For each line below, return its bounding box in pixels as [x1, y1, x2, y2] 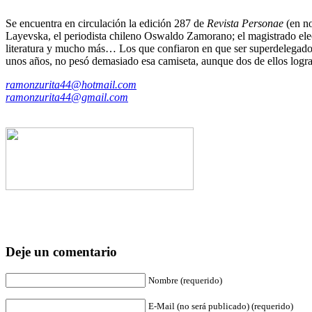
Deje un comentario [6, 244, 117, 260]
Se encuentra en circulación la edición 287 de [6, 17, 207, 29]
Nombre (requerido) [148, 275, 222, 286]
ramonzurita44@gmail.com [6, 91, 128, 103]
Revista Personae [207, 17, 283, 29]
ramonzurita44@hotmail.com [6, 78, 136, 91]
